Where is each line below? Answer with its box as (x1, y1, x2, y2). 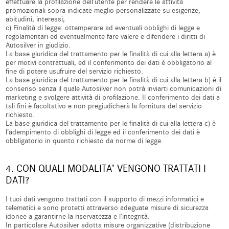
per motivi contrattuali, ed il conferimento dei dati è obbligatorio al (6, 58, 212, 67)
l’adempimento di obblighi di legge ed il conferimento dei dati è (6, 128, 200, 136)
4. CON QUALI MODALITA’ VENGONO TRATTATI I (6, 163, 207, 174)
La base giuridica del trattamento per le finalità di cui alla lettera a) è (6, 50, 216, 58)
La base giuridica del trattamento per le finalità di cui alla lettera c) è (6, 119, 216, 128)
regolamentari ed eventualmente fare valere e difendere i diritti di (6, 32, 205, 41)
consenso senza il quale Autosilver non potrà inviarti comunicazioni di (6, 84, 222, 93)
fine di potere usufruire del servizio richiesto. (6, 67, 144, 76)
